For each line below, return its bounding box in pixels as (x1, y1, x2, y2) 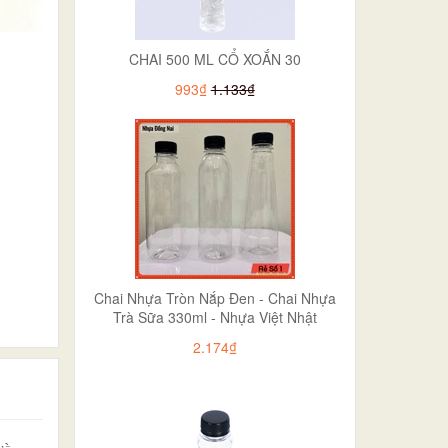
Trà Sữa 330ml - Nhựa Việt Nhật (112, 306, 317, 327)
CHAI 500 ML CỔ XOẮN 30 (128, 48, 301, 69)
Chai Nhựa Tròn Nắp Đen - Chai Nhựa (93, 287, 336, 308)
